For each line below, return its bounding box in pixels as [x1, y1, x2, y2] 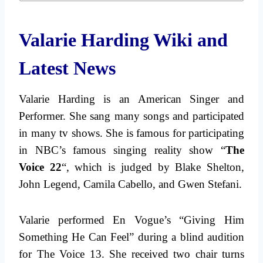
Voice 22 [19, 161, 62, 174]
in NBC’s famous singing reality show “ [19, 144, 225, 157]
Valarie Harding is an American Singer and [19, 93, 244, 106]
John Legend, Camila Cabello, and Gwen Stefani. [19, 178, 242, 191]
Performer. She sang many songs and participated [19, 110, 244, 123]
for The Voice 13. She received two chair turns [19, 248, 244, 261]
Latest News [19, 58, 116, 79]
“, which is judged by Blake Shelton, [61, 161, 245, 174]
